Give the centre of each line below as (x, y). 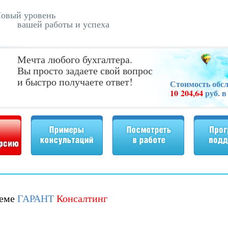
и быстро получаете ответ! (75, 82)
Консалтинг (82, 198)
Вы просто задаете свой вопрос (85, 70)
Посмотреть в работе (131, 128)
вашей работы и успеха (63, 24)
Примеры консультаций (51, 128)
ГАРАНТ (36, 198)
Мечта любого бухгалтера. (75, 59)
